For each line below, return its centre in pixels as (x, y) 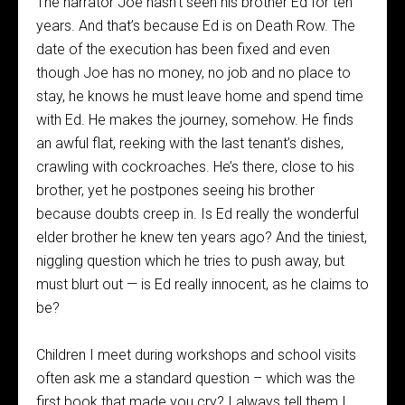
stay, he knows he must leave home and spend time (200, 96)
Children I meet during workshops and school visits (196, 355)
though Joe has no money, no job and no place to (193, 73)
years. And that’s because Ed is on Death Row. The (196, 26)
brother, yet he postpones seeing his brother (175, 190)
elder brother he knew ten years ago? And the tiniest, (202, 237)
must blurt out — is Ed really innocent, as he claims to (202, 284)
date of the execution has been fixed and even (183, 49)
